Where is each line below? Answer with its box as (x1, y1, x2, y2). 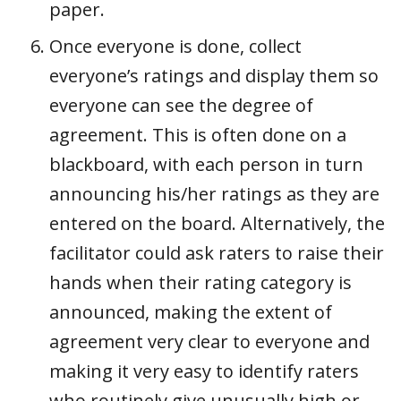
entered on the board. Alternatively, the (49, 210, 385, 235)
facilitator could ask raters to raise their (49, 240, 384, 265)
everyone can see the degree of (49, 92, 313, 117)
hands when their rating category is (49, 269, 352, 294)
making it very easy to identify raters (49, 358, 359, 383)
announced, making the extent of (49, 299, 332, 324)
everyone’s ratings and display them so (49, 63, 379, 88)
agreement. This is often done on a (49, 122, 346, 147)
